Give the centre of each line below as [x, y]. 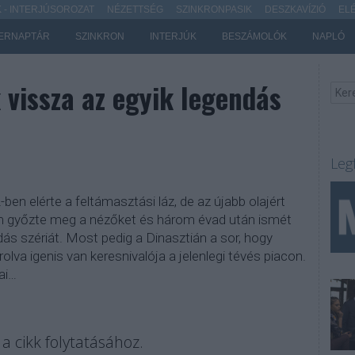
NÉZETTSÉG [135, 10]
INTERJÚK [173, 36]
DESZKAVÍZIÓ [295, 10]
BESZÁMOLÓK [254, 36]
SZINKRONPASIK [214, 10]
